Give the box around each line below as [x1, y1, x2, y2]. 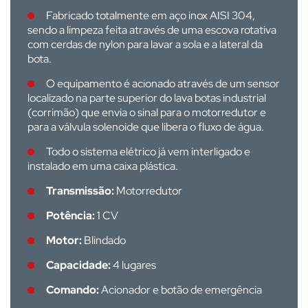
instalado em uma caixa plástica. [27, 159, 180, 173]
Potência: [46, 208, 95, 223]
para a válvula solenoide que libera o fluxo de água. [27, 120, 266, 134]
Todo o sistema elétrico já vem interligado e [46, 144, 250, 159]
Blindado [82, 233, 128, 247]
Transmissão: [46, 184, 116, 198]
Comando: [46, 283, 99, 297]
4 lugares [111, 258, 158, 272]
